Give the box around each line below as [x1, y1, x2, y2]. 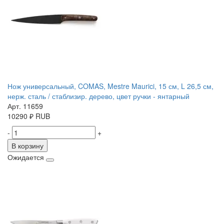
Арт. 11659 [7, 101, 43, 111]
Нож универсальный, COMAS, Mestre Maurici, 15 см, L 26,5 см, [7, 81, 213, 91]
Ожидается [7, 152, 44, 162]
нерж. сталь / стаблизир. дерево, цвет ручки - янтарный [7, 91, 189, 101]
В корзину [11, 140, 43, 151]
